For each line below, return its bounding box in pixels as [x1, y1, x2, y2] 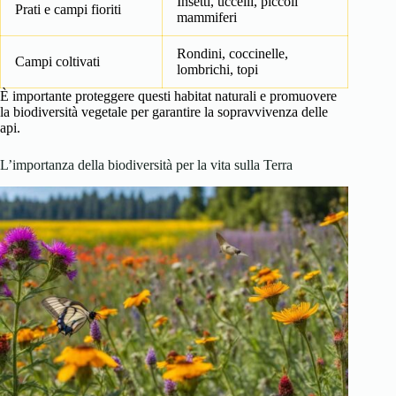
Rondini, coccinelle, [177, 45, 288, 61]
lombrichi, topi [177, 61, 258, 77]
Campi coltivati [15, 53, 100, 69]
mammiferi [177, 9, 237, 25]
